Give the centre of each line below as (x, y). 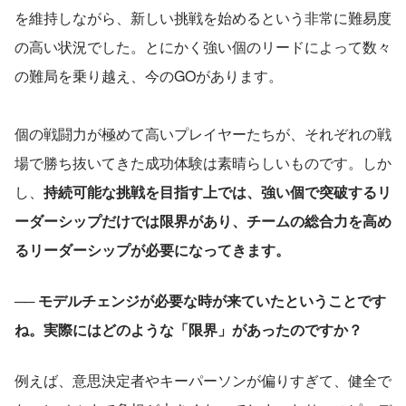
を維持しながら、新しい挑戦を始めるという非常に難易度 (203, 18)
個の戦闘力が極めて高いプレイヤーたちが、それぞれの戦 (203, 134)
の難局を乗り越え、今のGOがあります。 (149, 76)
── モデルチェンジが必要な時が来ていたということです (200, 301)
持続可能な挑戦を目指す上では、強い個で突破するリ (217, 192)
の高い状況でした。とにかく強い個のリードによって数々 (203, 47)
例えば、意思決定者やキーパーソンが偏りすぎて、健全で (203, 381)
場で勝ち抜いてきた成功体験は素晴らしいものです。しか (203, 163)
